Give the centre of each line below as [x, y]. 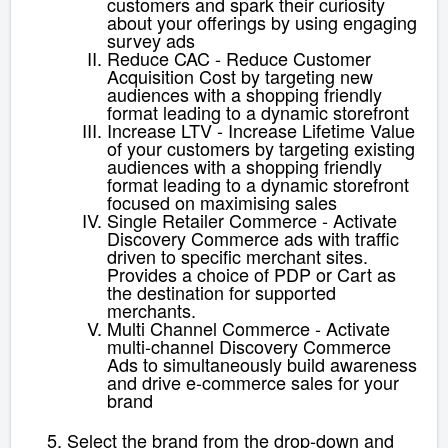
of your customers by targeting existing [261, 148]
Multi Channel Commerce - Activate [248, 328]
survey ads [151, 40]
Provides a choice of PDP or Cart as [251, 274]
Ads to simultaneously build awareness [262, 364]
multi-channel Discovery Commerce [249, 346]
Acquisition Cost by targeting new [240, 76]
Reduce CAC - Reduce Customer [239, 58]
